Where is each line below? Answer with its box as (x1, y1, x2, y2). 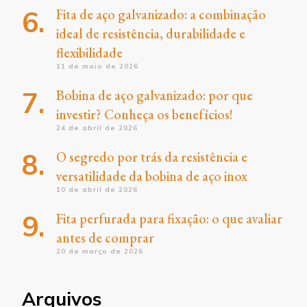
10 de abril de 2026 (56, 185, 138, 195)
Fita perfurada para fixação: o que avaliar (56, 210, 282, 228)
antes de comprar (56, 229, 154, 247)
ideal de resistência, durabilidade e (56, 25, 245, 43)
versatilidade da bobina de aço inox (56, 167, 247, 186)
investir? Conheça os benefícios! (56, 106, 233, 124)
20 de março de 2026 (56, 247, 143, 256)
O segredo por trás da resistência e (56, 148, 247, 167)
